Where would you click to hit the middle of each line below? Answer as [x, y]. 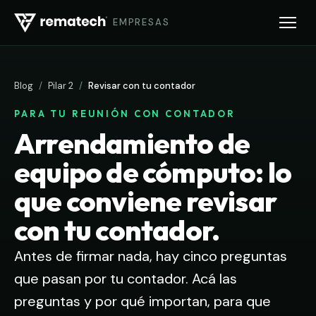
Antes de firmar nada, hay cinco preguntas [151, 256]
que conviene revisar [146, 201]
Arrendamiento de [132, 143]
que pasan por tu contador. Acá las [126, 279]
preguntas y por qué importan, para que [142, 301]
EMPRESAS [141, 23]
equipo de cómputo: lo [153, 172]
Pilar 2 [61, 86]
